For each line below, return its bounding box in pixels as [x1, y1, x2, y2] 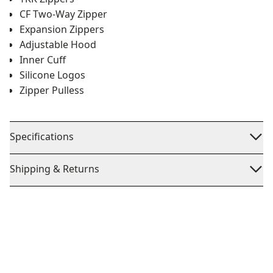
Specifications [10, 130, 74, 143]
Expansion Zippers [19, 23, 104, 36]
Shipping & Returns [10, 162, 99, 175]
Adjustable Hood [19, 38, 96, 51]
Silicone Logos [19, 68, 85, 82]
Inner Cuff [19, 53, 66, 66]
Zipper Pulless [19, 83, 84, 97]
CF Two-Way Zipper [19, 7, 107, 21]
